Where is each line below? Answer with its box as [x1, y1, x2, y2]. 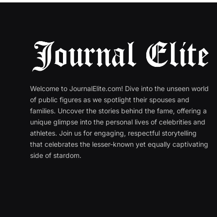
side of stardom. [30, 151, 81, 159]
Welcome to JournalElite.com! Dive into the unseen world [30, 84, 209, 93]
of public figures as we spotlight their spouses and [30, 95, 189, 104]
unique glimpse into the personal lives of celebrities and [30, 117, 205, 126]
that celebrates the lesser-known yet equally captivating [30, 139, 208, 148]
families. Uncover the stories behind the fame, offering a [30, 106, 207, 115]
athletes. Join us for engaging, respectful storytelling [30, 128, 197, 137]
